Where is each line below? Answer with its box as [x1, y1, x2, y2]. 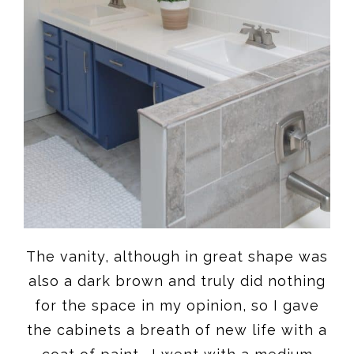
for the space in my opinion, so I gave [35, 297, 319, 314]
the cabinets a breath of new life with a [27, 322, 327, 339]
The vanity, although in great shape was [26, 248, 328, 265]
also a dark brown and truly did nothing [28, 273, 326, 290]
